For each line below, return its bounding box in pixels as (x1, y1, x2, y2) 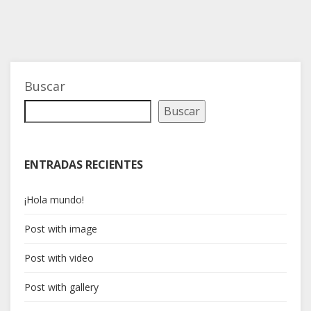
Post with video (24, 251, 94, 264)
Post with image (24, 221, 97, 235)
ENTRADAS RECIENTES (24, 156, 143, 172)
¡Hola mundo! (24, 192, 84, 206)
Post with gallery (24, 280, 99, 294)
